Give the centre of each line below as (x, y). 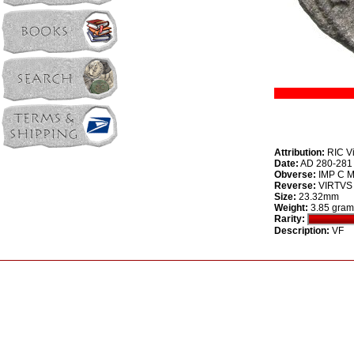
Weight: (291, 208)
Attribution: (299, 153)
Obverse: (295, 175)
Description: (302, 231)
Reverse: (295, 186)
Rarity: (290, 219)
